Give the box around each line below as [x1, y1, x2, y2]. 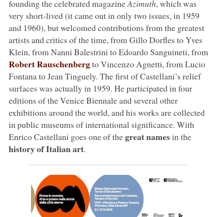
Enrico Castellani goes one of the [8, 130, 125, 142]
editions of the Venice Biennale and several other [8, 94, 178, 106]
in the [170, 130, 191, 142]
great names [124, 130, 170, 143]
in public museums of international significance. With [8, 118, 194, 130]
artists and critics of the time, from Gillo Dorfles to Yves [8, 33, 202, 46]
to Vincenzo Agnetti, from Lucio [90, 58, 205, 70]
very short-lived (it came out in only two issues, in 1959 [8, 9, 200, 21]
